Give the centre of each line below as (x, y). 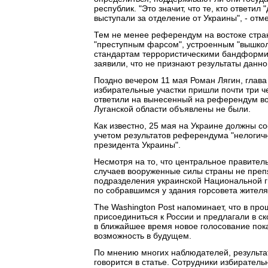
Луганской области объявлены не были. (172, 109)
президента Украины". (137, 145)
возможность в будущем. (143, 236)
